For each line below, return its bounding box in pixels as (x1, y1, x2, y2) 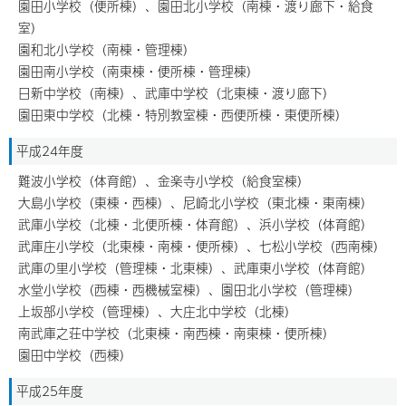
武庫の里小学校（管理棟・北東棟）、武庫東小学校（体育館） (18, 258, 373, 277)
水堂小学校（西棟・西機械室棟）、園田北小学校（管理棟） (18, 280, 361, 299)
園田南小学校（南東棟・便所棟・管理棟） (18, 62, 259, 81)
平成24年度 (16, 141, 83, 160)
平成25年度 (16, 382, 83, 401)
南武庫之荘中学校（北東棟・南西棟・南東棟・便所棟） (18, 324, 335, 343)
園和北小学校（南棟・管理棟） (18, 40, 196, 59)
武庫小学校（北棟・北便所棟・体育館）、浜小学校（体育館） (18, 215, 373, 234)
